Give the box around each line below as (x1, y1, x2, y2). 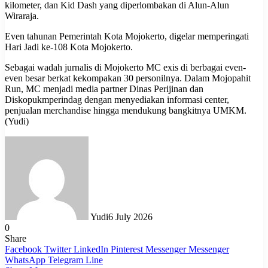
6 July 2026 (108, 211, 153, 222)
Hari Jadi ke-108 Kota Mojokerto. (5, 41, 135, 52)
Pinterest (111, 243, 143, 254)
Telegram (48, 254, 83, 265)
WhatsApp (5, 254, 45, 265)
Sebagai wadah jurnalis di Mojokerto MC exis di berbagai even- (5, 62, 246, 72)
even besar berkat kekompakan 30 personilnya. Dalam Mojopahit (5, 72, 251, 83)
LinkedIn (74, 243, 108, 254)
